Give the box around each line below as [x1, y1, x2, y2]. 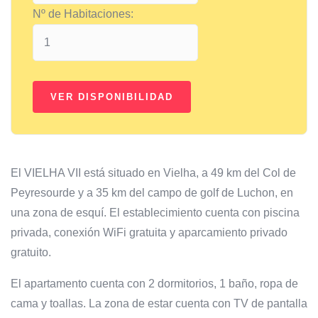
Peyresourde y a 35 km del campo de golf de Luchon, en [11, 186, 293, 199]
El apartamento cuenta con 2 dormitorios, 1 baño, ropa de [11, 277, 298, 290]
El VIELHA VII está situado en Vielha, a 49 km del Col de [11, 166, 296, 179]
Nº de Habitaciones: [33, 7, 133, 20]
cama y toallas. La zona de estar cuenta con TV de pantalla [11, 297, 307, 309]
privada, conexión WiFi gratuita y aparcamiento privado [11, 226, 287, 238]
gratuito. [11, 246, 51, 258]
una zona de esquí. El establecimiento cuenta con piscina [11, 206, 300, 219]
